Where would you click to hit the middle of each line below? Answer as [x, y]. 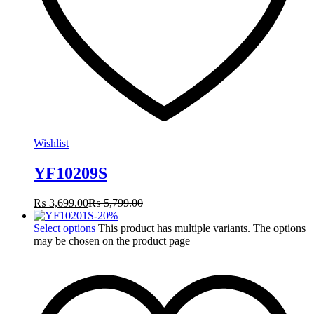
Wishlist [51, 144]
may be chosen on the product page [112, 240]
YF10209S [70, 173]
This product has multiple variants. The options [202, 228]
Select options [64, 228]
